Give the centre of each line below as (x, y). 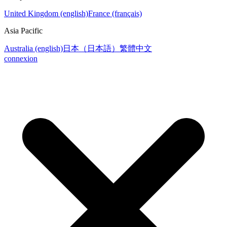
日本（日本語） (91, 48)
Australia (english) (33, 48)
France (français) (115, 13)
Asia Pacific (23, 30)
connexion (21, 58)
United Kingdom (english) (46, 13)
